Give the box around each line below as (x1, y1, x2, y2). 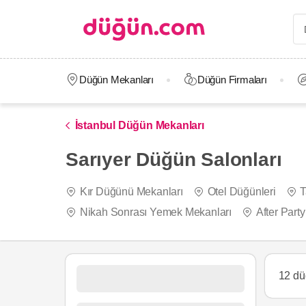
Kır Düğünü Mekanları (79, 186, 183, 197)
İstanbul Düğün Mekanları (74, 120, 204, 131)
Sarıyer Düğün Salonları (66, 149, 282, 170)
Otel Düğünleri (207, 186, 276, 197)
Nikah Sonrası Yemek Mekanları (79, 206, 232, 218)
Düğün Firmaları (197, 74, 267, 85)
